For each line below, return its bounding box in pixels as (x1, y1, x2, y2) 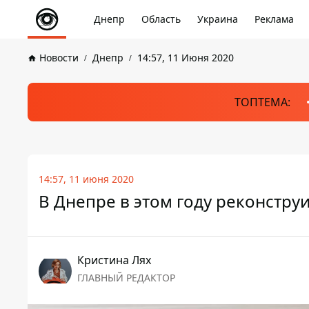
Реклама (255, 12, 294, 26)
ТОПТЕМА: (234, 94, 290, 110)
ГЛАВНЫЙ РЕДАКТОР (77, 271, 175, 284)
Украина (197, 12, 238, 26)
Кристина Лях (77, 252, 151, 268)
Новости (39, 51, 79, 64)
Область (141, 12, 181, 26)
